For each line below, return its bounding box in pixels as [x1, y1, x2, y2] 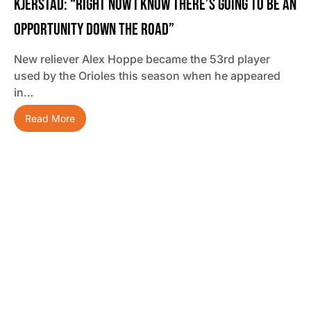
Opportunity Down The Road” [14, 19, 174, 40]
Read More [25, 112, 75, 125]
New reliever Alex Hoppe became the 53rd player [14, 52, 270, 67]
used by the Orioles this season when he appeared [14, 69, 280, 83]
